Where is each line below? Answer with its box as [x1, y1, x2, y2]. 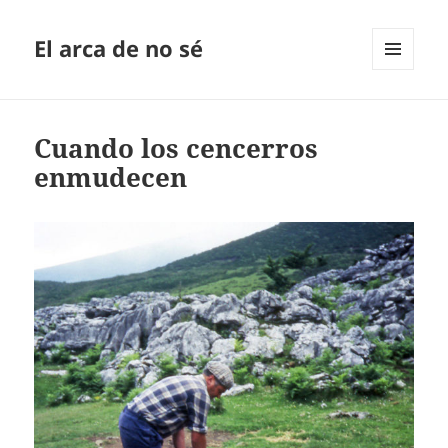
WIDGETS [372, 103, 429, 121]
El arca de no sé [34, 33, 204, 64]
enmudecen [34, 159, 188, 196]
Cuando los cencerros [34, 130, 319, 167]
